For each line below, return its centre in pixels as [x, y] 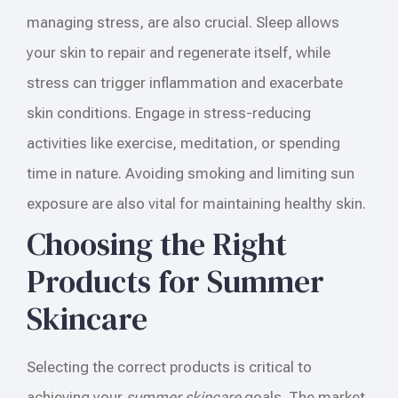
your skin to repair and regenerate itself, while [179, 52]
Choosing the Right [157, 243]
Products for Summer [175, 281]
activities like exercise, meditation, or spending [183, 143]
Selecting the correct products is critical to [169, 366]
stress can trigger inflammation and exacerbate [185, 82]
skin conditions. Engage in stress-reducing [169, 112]
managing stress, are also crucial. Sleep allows [183, 22]
